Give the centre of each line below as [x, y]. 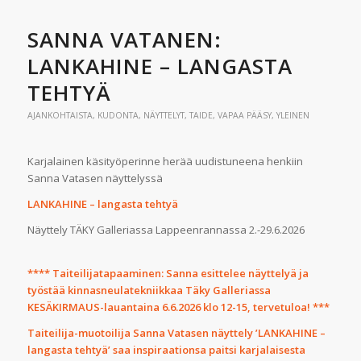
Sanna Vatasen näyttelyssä [95, 178]
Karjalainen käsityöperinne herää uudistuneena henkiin [165, 162]
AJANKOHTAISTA [60, 116]
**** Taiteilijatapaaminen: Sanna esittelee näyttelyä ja [168, 273]
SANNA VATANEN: [124, 40]
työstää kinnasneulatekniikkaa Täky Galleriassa [149, 290]
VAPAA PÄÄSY [244, 116]
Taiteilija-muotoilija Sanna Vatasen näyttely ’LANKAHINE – [176, 332]
